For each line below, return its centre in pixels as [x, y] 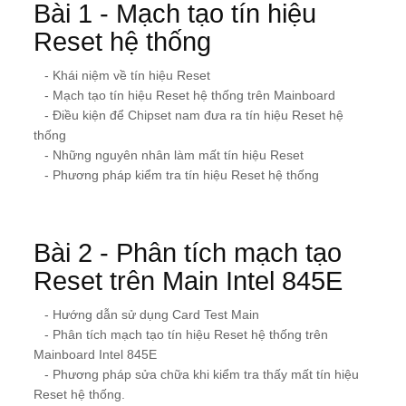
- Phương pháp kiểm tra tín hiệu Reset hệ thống [176, 175]
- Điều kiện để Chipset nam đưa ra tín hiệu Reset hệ [188, 116]
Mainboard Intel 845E [95, 355]
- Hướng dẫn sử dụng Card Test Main [146, 315]
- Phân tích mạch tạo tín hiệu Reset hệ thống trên [181, 335]
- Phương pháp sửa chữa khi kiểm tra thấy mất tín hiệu [196, 375]
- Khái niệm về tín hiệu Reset [122, 76]
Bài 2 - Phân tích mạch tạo [188, 253]
